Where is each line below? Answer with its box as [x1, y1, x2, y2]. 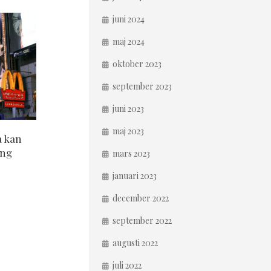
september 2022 [113, 215, 172, 226]
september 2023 [113, 80, 172, 92]
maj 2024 [113, 36, 145, 47]
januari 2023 [113, 170, 157, 181]
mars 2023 [113, 148, 150, 159]
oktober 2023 [113, 58, 162, 70]
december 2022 [113, 192, 169, 204]
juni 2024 [113, 13, 145, 25]
